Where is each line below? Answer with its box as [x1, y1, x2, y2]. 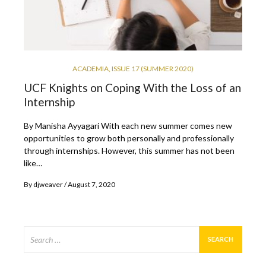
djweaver [33, 179, 63, 189]
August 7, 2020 [68, 179, 115, 189]
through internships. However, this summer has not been [24, 145, 235, 156]
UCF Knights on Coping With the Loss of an [24, 80, 241, 94]
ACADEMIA [72, 64, 109, 73]
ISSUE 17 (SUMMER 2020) [112, 64, 194, 73]
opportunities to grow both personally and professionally [24, 132, 234, 143]
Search [24, 227, 50, 237]
